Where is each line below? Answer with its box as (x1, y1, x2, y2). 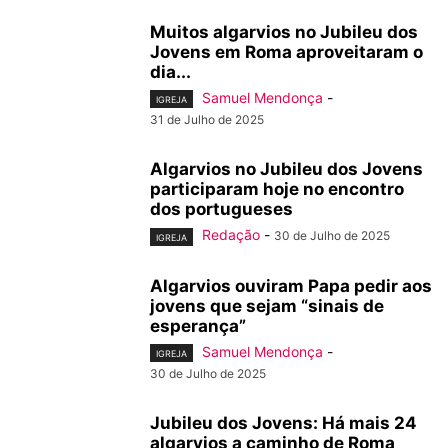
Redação (202, 226, 260, 244)
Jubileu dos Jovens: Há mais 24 (150, 412, 417, 433)
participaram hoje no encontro (150, 179, 404, 200)
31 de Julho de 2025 (150, 112, 264, 128)
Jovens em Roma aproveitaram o (150, 42, 423, 63)
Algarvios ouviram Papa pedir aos (150, 275, 432, 296)
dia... (150, 62, 191, 83)
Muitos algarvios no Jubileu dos (150, 22, 418, 43)
